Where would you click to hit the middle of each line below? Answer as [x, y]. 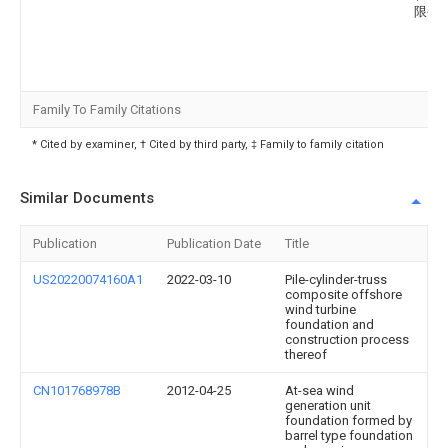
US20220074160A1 [88, 279]
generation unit [328, 405]
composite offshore [343, 294]
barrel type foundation [349, 435]
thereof [306, 354]
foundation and [329, 324]
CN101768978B [77, 390]
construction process [347, 339]
